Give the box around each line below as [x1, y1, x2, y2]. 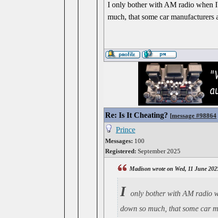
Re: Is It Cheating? [105, 111, 168, 119]
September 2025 [136, 147, 181, 155]
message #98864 [172, 112, 217, 119]
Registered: [105, 147, 136, 155]
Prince [116, 126, 135, 134]
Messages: [105, 137, 133, 145]
